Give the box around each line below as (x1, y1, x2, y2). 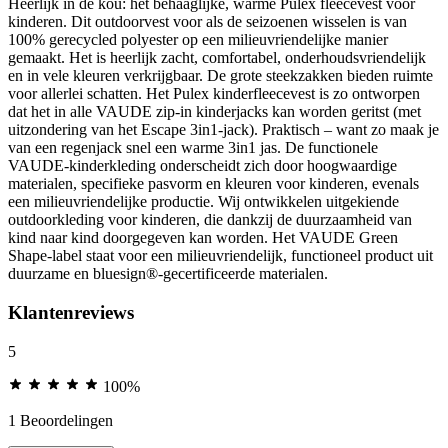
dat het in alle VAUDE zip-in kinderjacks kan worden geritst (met (8, 103, 421, 121)
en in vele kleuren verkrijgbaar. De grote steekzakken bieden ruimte (8, 67, 433, 85)
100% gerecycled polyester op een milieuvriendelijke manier (8, 31, 388, 49)
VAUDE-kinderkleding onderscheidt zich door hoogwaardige (8, 157, 397, 175)
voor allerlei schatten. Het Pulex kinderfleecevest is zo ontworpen (8, 85, 420, 103)
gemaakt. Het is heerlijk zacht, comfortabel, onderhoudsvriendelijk (8, 49, 426, 67)
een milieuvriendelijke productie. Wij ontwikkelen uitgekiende (8, 193, 399, 211)
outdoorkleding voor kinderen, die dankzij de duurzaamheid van (8, 211, 412, 229)
